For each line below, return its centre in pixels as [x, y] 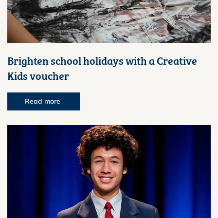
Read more [44, 101]
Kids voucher [38, 75]
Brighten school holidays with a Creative [102, 60]
